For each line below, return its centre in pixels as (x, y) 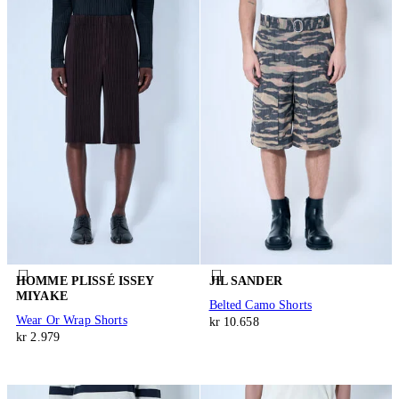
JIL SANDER (245, 281)
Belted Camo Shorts (261, 305)
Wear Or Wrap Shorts (72, 321)
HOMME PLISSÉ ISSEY (85, 281)
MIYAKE (42, 296)
